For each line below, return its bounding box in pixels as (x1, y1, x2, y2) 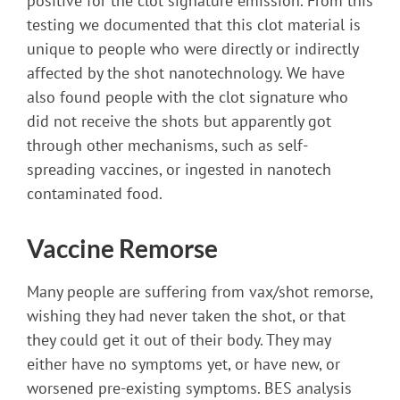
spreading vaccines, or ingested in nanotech (27, 159, 331, 180)
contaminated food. (27, 183, 162, 204)
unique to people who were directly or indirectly (27, 38, 358, 60)
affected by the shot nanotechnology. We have (27, 62, 345, 84)
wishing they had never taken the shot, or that (27, 305, 346, 327)
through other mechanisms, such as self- (27, 135, 308, 156)
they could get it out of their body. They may (27, 329, 330, 351)
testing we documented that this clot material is (27, 14, 361, 36)
